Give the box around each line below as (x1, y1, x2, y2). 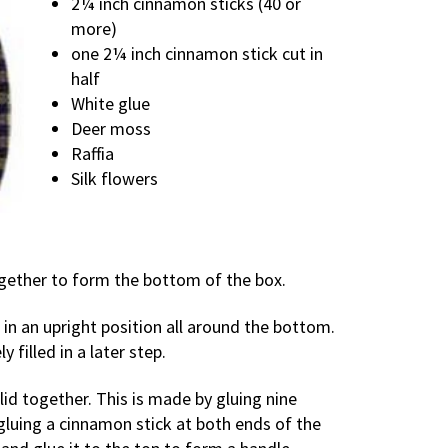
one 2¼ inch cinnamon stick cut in (71, 41, 324, 65)
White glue (71, 91, 151, 115)
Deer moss (71, 116, 152, 140)
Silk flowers (71, 166, 159, 190)
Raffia (71, 141, 115, 165)
